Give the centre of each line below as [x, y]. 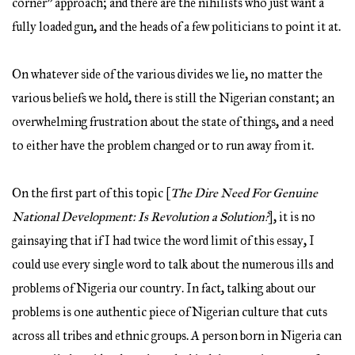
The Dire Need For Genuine [244, 193]
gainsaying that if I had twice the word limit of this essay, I [163, 241]
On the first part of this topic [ [91, 193]
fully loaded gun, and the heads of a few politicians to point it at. [176, 27]
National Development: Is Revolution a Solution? [140, 217]
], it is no [292, 217]
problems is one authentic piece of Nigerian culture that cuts [170, 312]
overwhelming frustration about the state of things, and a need [173, 122]
